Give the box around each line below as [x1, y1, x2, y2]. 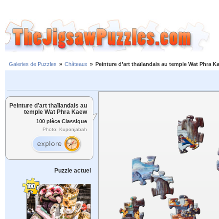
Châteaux [65, 61, 88, 67]
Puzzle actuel [54, 167, 91, 174]
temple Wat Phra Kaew [24, 109, 87, 115]
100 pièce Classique [36, 118, 87, 124]
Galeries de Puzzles [9, 61, 57, 67]
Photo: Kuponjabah [43, 127, 87, 132]
